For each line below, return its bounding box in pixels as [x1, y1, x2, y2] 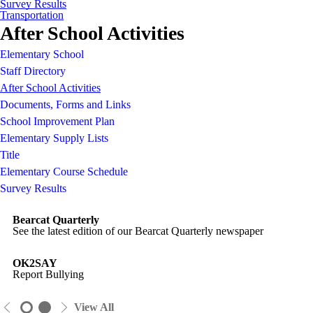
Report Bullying [13, 268, 85, 280]
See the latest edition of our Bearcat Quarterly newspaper [13, 225, 264, 237]
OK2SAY [13, 257, 58, 269]
